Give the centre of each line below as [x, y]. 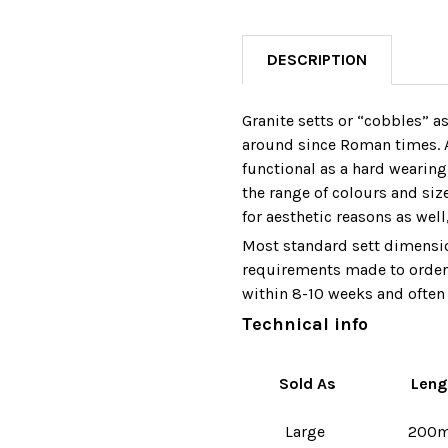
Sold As [307, 383]
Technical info [305, 323]
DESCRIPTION [317, 59]
